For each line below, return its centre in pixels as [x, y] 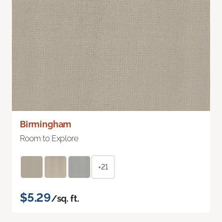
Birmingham [46, 124]
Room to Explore [49, 138]
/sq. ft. [65, 198]
